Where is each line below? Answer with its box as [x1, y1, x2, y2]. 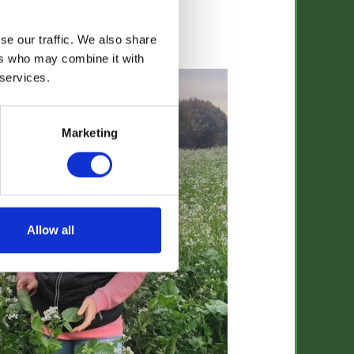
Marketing [62, 126, 118, 140]
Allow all [26, 223, 74, 237]
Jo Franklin [34, 38, 105, 57]
